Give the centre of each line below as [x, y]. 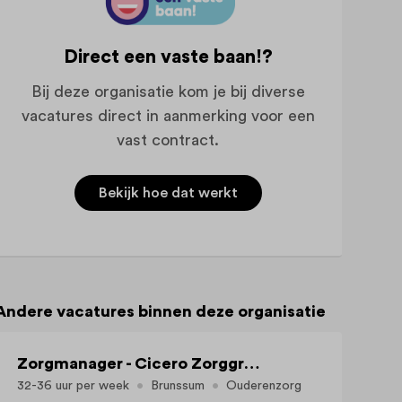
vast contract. [168, 140]
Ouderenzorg [264, 385]
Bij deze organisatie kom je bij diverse [168, 91]
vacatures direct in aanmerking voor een [168, 115]
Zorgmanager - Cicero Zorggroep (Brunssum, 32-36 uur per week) [251, 363]
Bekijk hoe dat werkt [168, 193]
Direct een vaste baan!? [168, 57]
